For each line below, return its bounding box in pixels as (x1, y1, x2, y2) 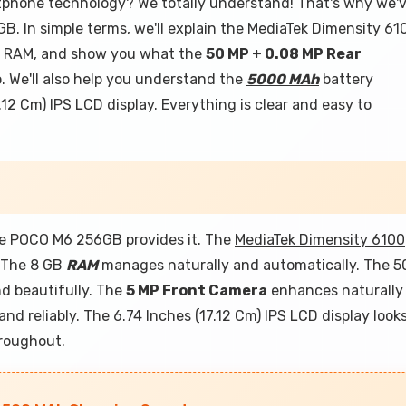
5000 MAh (246, 70, 319, 88)
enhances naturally (267, 281, 403, 299)
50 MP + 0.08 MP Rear (206, 44, 362, 63)
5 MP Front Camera (126, 281, 267, 299)
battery (319, 70, 373, 88)
